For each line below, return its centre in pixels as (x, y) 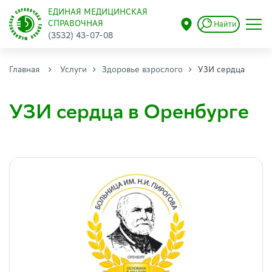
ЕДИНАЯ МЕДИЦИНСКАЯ (97, 12)
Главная (25, 70)
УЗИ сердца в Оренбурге (129, 112)
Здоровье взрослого (142, 70)
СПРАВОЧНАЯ (75, 23)
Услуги (73, 70)
